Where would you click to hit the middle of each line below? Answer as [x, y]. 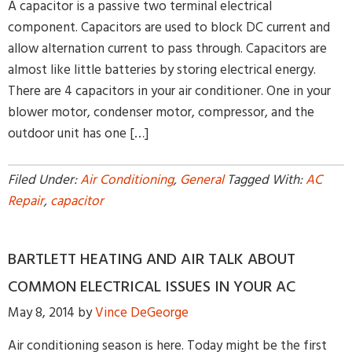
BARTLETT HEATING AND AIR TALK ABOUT [152, 260]
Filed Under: [44, 180]
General [202, 180]
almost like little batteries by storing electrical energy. [162, 70]
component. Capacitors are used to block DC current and [169, 28]
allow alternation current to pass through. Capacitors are [167, 49]
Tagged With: [266, 180]
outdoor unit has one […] [78, 134]
